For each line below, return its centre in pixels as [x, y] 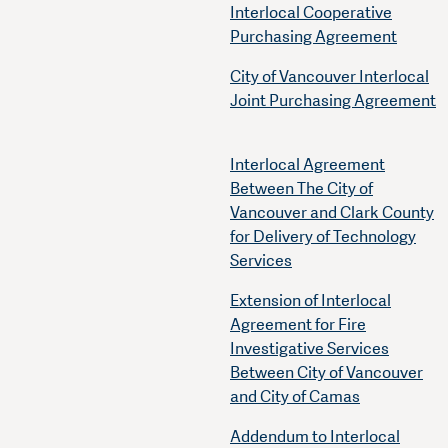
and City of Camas [295, 397]
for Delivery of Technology [323, 237]
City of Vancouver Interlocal [329, 77]
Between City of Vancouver [326, 373]
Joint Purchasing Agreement [333, 101]
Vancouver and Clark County [332, 213]
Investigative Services [309, 349]
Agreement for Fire [298, 325]
